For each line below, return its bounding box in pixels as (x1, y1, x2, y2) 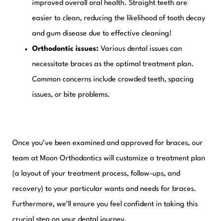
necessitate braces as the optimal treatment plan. (32, 61, 194, 69)
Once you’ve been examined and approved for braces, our (12, 140, 203, 147)
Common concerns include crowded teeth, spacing (32, 76, 194, 84)
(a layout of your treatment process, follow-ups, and (12, 170, 180, 178)
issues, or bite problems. (32, 91, 110, 99)
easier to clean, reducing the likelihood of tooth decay (32, 15, 205, 23)
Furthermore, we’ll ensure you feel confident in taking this (12, 201, 198, 209)
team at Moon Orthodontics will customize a (12, 155, 156, 163)
